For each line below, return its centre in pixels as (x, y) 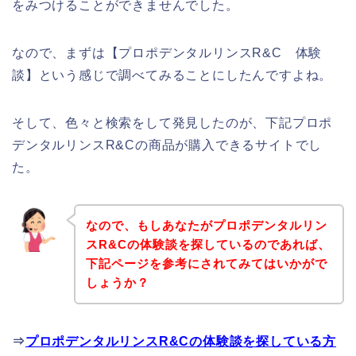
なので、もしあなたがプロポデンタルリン (206, 225)
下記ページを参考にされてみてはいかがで (206, 263)
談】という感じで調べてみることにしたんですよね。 (172, 75)
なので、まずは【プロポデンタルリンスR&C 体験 (167, 53)
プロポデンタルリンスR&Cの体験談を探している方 (181, 341)
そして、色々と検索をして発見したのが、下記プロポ (172, 123)
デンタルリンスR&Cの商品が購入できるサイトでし (167, 145)
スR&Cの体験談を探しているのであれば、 (208, 244)
